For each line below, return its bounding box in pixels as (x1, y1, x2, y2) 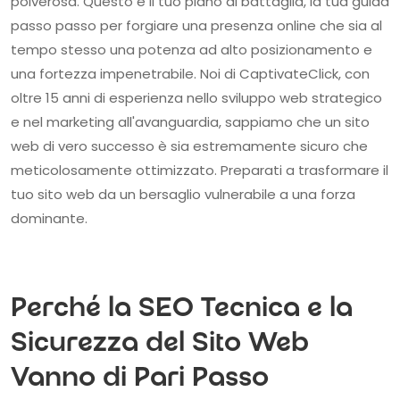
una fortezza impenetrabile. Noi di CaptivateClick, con (11, 63, 370, 83)
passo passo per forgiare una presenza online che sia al (11, 15, 382, 35)
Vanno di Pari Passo (11, 364, 269, 395)
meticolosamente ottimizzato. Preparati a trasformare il (11, 160, 388, 179)
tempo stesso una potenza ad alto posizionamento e (11, 39, 372, 59)
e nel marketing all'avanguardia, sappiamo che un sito (11, 112, 370, 131)
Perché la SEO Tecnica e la (11, 295, 353, 325)
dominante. (11, 208, 87, 228)
